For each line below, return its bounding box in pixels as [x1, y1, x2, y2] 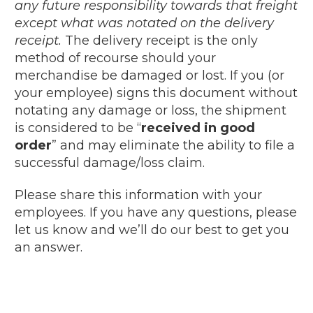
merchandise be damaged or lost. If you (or [15, 67, 284, 83]
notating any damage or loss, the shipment [15, 102, 286, 118]
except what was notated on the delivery [15, 15, 274, 31]
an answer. [15, 239, 82, 255]
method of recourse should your [15, 50, 216, 66]
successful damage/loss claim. [15, 154, 205, 170]
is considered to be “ [15, 119, 141, 136]
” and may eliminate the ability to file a [52, 137, 295, 153]
